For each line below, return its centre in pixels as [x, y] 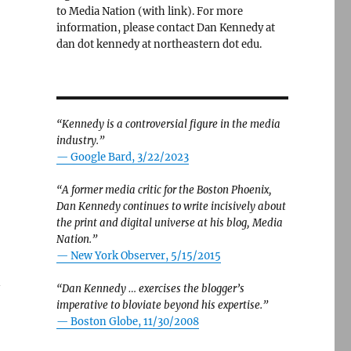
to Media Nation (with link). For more [149, 11]
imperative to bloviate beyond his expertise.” [162, 305]
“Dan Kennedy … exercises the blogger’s [150, 289]
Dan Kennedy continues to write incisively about [171, 206]
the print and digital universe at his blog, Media [169, 223]
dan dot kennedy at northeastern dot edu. [159, 44]
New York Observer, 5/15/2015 [145, 256]
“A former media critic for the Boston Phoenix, [164, 190]
